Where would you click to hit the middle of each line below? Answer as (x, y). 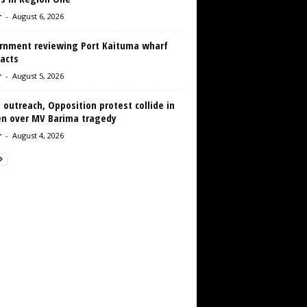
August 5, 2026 (38, 76)
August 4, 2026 (38, 136)
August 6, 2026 (38, 16)
